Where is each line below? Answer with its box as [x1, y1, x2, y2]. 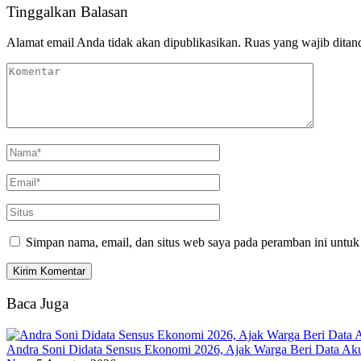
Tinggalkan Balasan [6, 2, 128, 20]
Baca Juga [6, 294, 68, 312]
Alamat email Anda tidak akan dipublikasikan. [6, 35, 241, 50]
